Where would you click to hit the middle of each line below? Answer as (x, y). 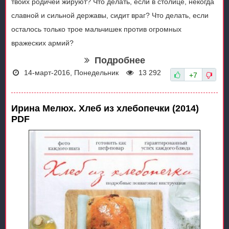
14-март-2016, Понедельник (71, 73)
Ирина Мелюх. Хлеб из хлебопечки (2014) (105, 108)
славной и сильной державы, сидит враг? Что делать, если (110, 15)
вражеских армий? (42, 43)
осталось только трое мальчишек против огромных (96, 29)
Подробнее (120, 60)
